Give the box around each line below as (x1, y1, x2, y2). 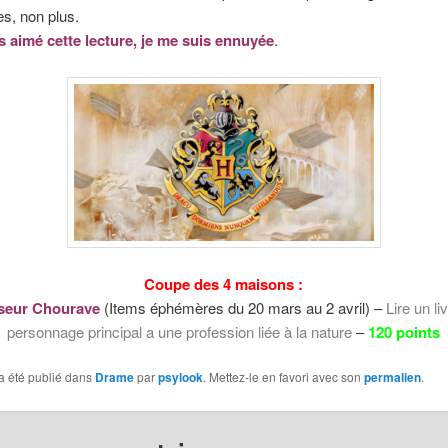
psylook (157, 368, 203, 387)
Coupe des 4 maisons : (144, 272, 304, 295)
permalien (363, 368, 421, 387)
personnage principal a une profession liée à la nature (7, 320, 353, 342)
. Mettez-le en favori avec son (202, 368, 364, 386)
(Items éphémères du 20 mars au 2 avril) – (104, 296, 387, 318)
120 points (368, 320, 441, 343)
